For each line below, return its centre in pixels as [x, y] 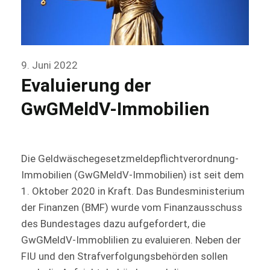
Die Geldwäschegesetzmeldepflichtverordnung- [130, 159]
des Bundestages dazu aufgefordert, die [113, 224]
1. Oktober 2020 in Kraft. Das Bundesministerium [133, 191]
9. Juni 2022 [49, 65]
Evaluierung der [86, 86]
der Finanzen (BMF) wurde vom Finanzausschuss [132, 208]
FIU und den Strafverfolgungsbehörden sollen [124, 256]
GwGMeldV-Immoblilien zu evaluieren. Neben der [131, 240]
